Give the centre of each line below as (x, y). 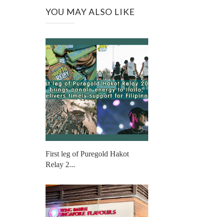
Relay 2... (60, 165)
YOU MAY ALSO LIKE (90, 12)
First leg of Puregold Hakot (87, 154)
